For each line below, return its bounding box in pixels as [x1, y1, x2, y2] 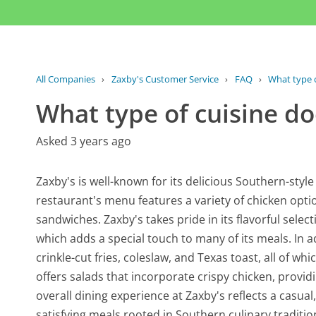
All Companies [36, 73, 96, 86]
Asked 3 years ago [36, 133, 132, 150]
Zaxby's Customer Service [111, 73, 219, 86]
